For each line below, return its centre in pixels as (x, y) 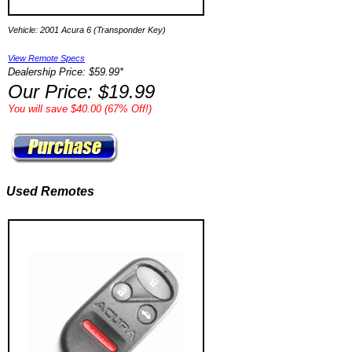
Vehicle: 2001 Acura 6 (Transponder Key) (87, 30)
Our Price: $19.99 (81, 92)
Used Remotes (50, 191)
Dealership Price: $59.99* (66, 72)
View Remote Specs (46, 58)
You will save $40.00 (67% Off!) (80, 109)
